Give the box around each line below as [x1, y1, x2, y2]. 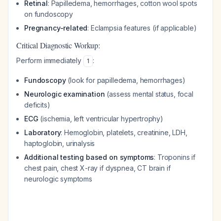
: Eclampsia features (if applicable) [87, 24, 197, 32]
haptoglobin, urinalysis [24, 139, 95, 147]
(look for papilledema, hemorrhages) [66, 76, 185, 84]
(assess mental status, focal [105, 90, 193, 98]
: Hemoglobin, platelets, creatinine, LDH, [61, 128, 187, 137]
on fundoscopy [24, 10, 73, 18]
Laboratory [24, 128, 61, 137]
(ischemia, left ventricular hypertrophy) [38, 114, 163, 123]
